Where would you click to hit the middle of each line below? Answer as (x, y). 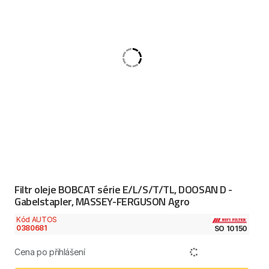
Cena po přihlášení (50, 252)
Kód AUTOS (37, 220)
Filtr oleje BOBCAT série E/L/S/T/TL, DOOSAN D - (123, 190)
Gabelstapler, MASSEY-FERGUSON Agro (102, 202)
